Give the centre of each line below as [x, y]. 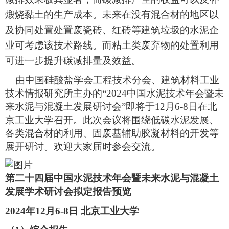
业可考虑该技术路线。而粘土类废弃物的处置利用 [112, 45]
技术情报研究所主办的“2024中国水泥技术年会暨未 [114, 94]
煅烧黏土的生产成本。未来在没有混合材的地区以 [112, 15]
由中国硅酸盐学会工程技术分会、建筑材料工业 [112, 80]
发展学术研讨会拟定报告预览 [68, 192]
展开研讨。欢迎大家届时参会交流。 [83, 147]
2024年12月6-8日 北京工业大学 [72, 211]
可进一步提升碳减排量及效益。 [73, 61]
